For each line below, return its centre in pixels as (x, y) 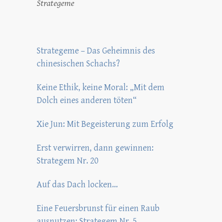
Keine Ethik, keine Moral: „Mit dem (101, 87)
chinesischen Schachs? (78, 64)
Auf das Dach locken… (77, 185)
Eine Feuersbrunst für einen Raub (98, 208)
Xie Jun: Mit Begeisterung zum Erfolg (105, 124)
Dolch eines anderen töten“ (87, 100)
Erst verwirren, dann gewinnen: (95, 148)
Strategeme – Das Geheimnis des (96, 51)
